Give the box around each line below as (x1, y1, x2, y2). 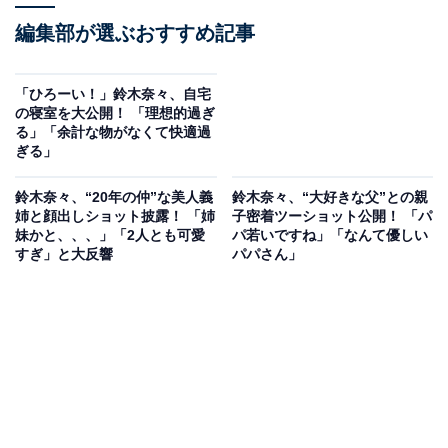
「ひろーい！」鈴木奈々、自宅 (15, 86, 211, 103)
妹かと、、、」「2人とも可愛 (15, 227, 205, 244)
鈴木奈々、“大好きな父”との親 (231, 189, 428, 206)
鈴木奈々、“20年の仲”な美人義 (15, 189, 213, 206)
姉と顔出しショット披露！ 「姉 (15, 208, 215, 225)
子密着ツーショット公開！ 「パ (231, 208, 432, 225)
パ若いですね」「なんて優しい (231, 227, 428, 244)
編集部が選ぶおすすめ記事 (15, 22, 255, 45)
